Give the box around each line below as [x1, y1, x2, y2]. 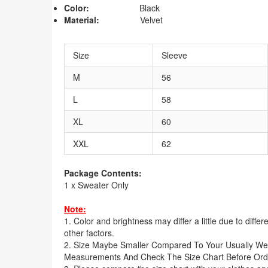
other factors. [64, 227, 114, 239]
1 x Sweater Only [64, 179, 129, 191]
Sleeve [162, 49, 187, 61]
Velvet [99, 14, 163, 26]
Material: [64, 14, 99, 26]
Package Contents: [64, 167, 142, 179]
